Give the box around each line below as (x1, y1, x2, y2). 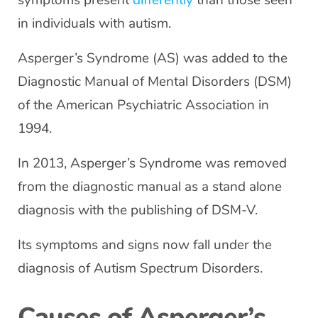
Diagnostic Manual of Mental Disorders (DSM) (18, 72, 292, 91)
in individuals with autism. (18, 14, 171, 33)
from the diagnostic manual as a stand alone (18, 177, 282, 196)
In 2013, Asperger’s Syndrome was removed (18, 154, 287, 172)
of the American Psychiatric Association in (18, 96, 269, 114)
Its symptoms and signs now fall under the (18, 236, 272, 254)
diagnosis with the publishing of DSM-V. (18, 201, 258, 219)
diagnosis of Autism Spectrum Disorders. (18, 259, 263, 278)
